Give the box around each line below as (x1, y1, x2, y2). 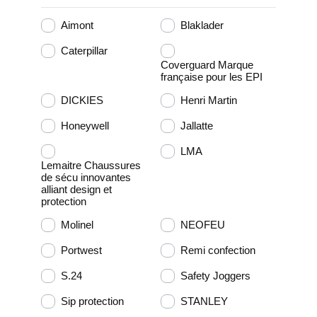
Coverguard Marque (161, 58, 254, 71)
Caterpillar (61, 45, 108, 57)
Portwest (61, 244, 102, 257)
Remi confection (180, 244, 256, 257)
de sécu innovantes (41, 171, 131, 183)
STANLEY (180, 295, 229, 308)
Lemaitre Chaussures (41, 158, 141, 171)
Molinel (61, 219, 93, 231)
